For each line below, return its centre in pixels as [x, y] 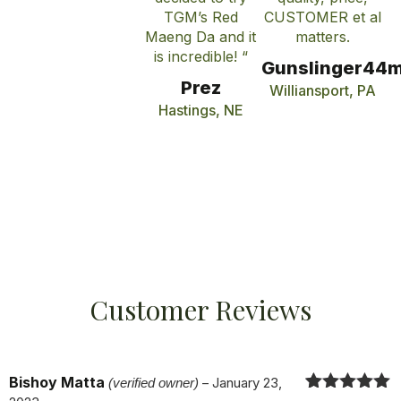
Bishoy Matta [59, 382]
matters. [322, 36]
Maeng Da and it [200, 36]
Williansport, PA [322, 90]
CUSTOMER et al [322, 17]
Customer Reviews [200, 309]
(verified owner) [154, 382]
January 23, [247, 383]
